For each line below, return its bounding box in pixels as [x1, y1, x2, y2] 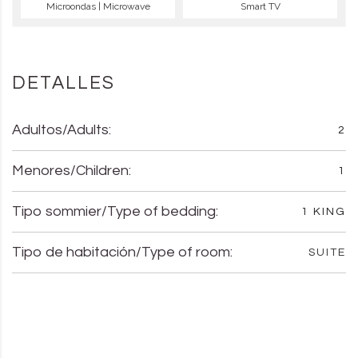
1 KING [301, 205, 346, 217]
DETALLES [12, 73, 115, 93]
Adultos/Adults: [12, 121, 111, 137]
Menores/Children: [12, 162, 131, 178]
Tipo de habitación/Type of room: [12, 244, 233, 260]
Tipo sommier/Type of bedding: [12, 203, 218, 219]
